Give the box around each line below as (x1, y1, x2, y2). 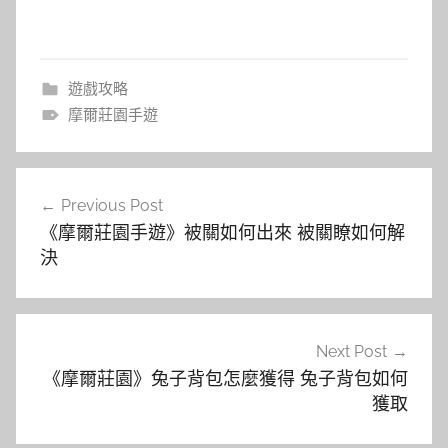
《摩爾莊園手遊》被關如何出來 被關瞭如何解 (40, 221, 405, 245)
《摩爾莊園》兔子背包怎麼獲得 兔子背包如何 (43, 367, 408, 391)
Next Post (316, 342, 387, 362)
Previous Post (61, 196, 163, 216)
